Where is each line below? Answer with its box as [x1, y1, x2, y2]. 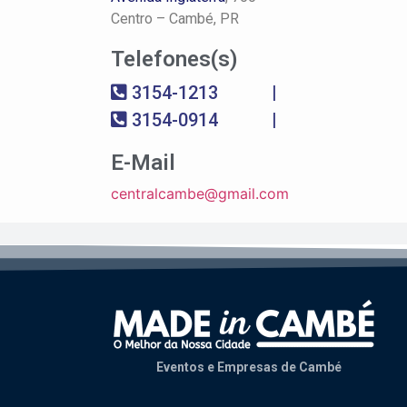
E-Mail [111, 150, 175, 175]
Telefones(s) [111, 46, 238, 72]
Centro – [111, 10, 169, 27]
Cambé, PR [169, 10, 239, 27]
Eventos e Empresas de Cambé [156, 360, 342, 374]
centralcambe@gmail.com [111, 184, 289, 203]
